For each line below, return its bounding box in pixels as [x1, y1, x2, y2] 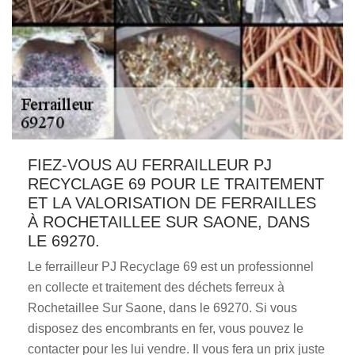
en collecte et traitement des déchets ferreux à [28, 281, 284, 294]
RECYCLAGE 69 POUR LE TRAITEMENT [28, 175, 324, 193]
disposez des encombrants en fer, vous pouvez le [28, 322, 303, 335]
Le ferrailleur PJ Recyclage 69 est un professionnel [28, 260, 314, 273]
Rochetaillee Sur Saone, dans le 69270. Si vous [28, 301, 297, 315]
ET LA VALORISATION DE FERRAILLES [28, 194, 316, 212]
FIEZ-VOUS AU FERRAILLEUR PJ [28, 156, 272, 174]
